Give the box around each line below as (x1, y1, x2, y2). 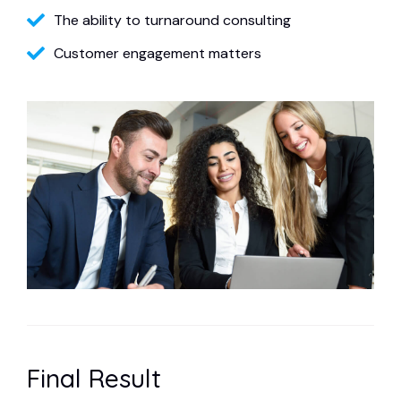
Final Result (27, 363, 161, 394)
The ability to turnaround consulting (54, 11, 291, 30)
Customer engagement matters (54, 44, 261, 63)
